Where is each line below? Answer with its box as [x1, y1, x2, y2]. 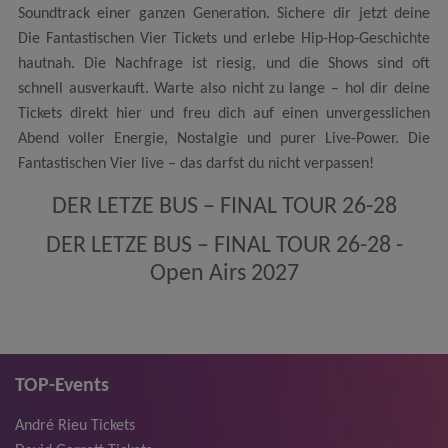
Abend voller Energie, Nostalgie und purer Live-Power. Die [17, 130, 431, 147]
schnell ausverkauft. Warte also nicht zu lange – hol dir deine [17, 80, 431, 97]
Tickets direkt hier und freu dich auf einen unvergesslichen [17, 105, 431, 122]
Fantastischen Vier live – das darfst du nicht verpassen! [17, 155, 374, 172]
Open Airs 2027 [149, 262, 299, 287]
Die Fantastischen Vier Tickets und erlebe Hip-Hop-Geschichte [17, 30, 431, 47]
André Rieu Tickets [15, 418, 135, 435]
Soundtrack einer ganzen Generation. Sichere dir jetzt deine [17, 5, 431, 22]
